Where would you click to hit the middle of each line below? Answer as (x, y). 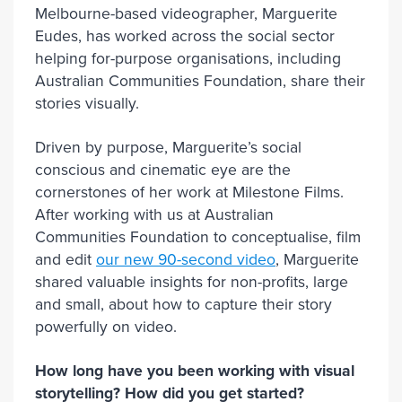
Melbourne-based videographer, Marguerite (186, 14)
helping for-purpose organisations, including (188, 59)
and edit (66, 260)
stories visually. (87, 104)
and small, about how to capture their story (184, 305)
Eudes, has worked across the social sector (185, 36)
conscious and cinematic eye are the (163, 170)
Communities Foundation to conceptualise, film (198, 237)
